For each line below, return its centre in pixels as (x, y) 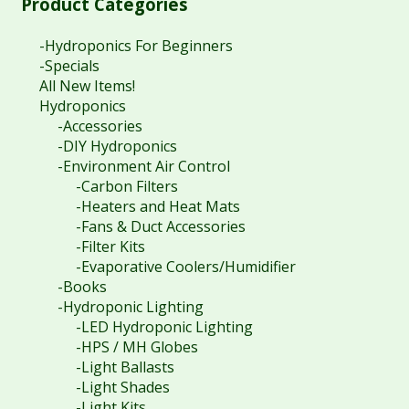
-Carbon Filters (126, 186)
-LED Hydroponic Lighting (164, 326)
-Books (82, 286)
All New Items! (87, 85)
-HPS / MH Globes (136, 346)
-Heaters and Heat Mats (157, 206)
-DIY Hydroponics (117, 146)
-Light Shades (122, 387)
